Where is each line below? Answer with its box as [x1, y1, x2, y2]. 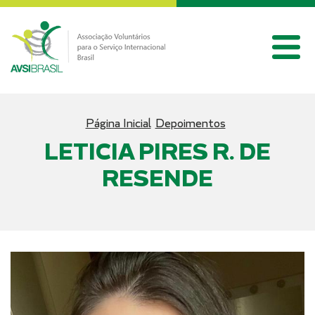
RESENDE [102, 163, 213, 193]
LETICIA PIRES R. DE [44, 136, 271, 167]
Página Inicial [85, 116, 151, 130]
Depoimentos [155, 116, 226, 130]
